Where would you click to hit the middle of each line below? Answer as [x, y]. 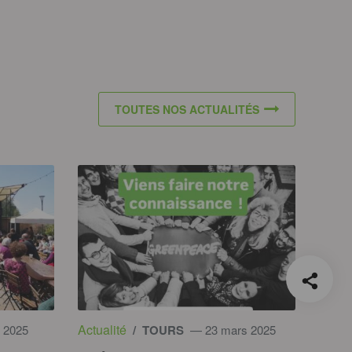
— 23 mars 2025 [231, 330]
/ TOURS [156, 330]
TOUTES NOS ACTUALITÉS [187, 110]
